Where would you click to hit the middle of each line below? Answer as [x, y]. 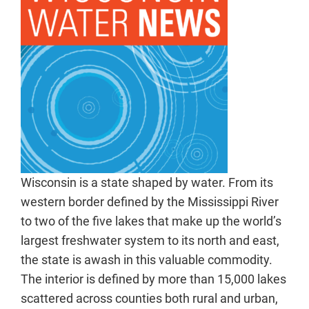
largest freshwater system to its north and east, [150, 240]
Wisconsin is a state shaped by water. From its [147, 182]
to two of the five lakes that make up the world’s [151, 221]
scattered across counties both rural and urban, [149, 298]
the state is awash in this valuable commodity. [147, 260]
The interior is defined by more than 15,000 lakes [153, 279]
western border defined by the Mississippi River [150, 202]
